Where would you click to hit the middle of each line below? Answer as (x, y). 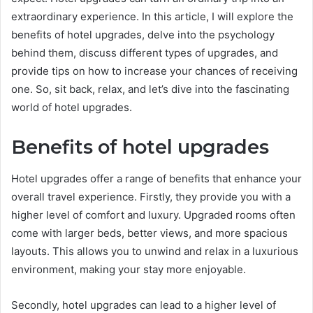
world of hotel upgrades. (72, 108)
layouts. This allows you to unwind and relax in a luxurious (155, 251)
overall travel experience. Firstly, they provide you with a (151, 196)
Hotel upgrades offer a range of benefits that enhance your (156, 178)
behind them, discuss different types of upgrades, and (145, 53)
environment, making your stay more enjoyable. (129, 269)
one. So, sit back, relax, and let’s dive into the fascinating (150, 89)
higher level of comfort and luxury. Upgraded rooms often (153, 214)
